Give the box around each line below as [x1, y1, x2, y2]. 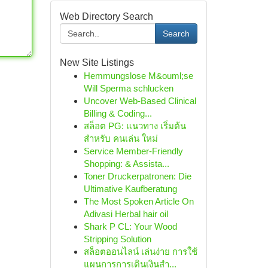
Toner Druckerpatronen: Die [83, 171, 191, 181]
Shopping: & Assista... [83, 159, 169, 169]
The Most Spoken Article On [83, 196, 194, 206]
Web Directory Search [59, 11, 153, 22]
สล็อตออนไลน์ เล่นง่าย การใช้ [83, 246, 197, 257]
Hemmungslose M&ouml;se [83, 71, 193, 81]
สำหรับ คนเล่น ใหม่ [83, 133, 158, 144]
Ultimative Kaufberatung [83, 184, 177, 194]
